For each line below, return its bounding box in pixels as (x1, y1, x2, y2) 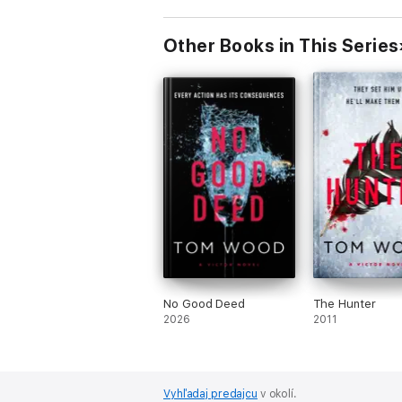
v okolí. (257, 388, 297, 400)
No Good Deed (163, 297, 246, 310)
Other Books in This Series (163, 35, 399, 57)
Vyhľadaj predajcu (163, 388, 258, 400)
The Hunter (312, 297, 376, 310)
